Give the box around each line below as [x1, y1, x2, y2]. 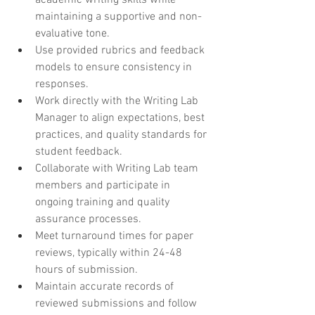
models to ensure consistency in [35, 60, 195, 75]
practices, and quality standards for [35, 128, 210, 143]
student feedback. [35, 145, 122, 160]
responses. [35, 77, 89, 92]
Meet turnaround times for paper [35, 229, 196, 244]
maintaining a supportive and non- [35, 10, 202, 25]
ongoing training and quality [35, 195, 172, 210]
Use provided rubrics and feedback [35, 44, 207, 58]
